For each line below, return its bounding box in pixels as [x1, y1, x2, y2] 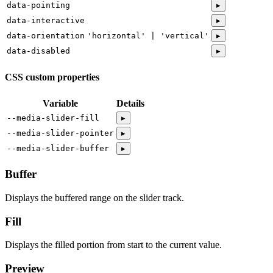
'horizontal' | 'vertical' [87, 31, 209, 41]
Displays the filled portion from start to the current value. [5, 239, 222, 250]
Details [116, 97, 144, 108]
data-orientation [7, 31, 85, 41]
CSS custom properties [5, 72, 99, 83]
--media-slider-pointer [7, 128, 114, 138]
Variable [43, 97, 78, 108]
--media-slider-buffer [7, 143, 109, 153]
